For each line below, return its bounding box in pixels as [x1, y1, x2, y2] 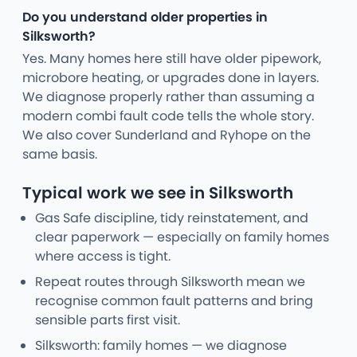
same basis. [22, 145, 97, 164]
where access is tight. [35, 247, 171, 266]
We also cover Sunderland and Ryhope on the [22, 126, 311, 145]
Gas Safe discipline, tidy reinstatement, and [35, 209, 308, 228]
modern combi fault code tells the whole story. [22, 107, 314, 126]
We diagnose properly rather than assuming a [22, 88, 315, 107]
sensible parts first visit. [35, 311, 180, 330]
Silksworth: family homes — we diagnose [35, 336, 287, 355]
